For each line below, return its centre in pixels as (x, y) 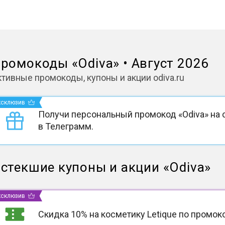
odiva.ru (168, 78)
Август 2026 (170, 63)
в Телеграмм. (66, 126)
